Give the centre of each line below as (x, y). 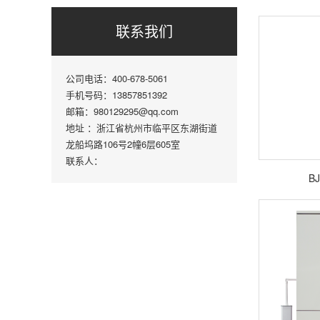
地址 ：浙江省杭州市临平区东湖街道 (141, 127)
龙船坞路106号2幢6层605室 (123, 144)
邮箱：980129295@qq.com (122, 111)
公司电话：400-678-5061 (117, 78)
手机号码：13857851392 (116, 95)
